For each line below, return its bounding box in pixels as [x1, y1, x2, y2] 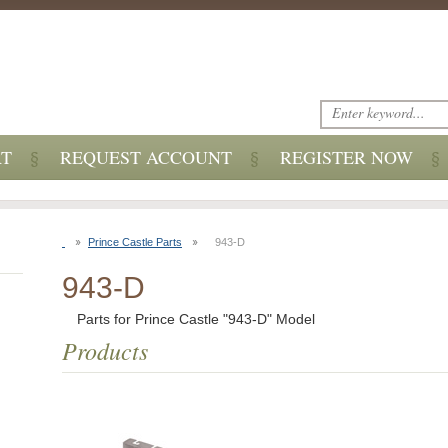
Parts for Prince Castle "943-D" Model [77, 311, 315, 327]
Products [62, 334, 148, 366]
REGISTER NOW [280, 145, 413, 169]
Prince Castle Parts [88, 236, 182, 248]
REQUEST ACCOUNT [60, 145, 232, 169]
